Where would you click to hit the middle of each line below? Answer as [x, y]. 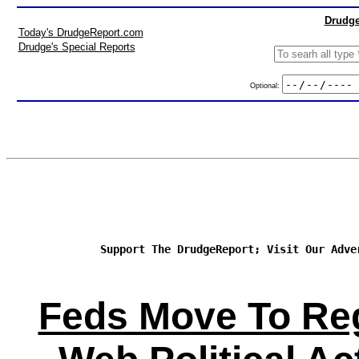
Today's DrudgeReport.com [81, 32]
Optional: [266, 85]
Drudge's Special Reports [77, 47]
